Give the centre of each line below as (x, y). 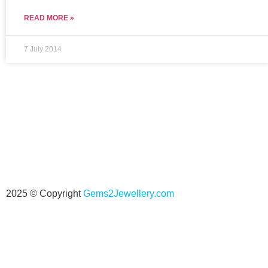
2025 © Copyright (45, 194)
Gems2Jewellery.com (129, 194)
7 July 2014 (43, 49)
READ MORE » (49, 18)
